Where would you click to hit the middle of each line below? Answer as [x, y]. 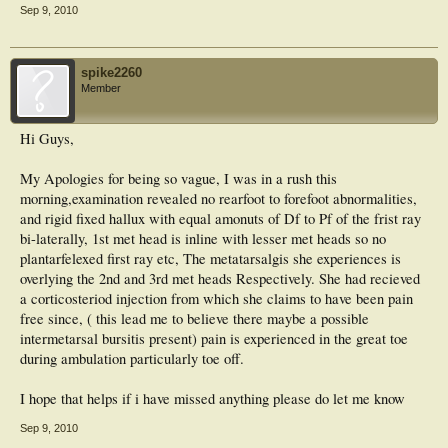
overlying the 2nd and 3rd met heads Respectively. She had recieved [220, 278]
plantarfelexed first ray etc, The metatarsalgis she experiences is [210, 258]
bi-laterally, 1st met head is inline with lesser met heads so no [203, 238]
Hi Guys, [47, 138]
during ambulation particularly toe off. [132, 358]
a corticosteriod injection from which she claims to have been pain [216, 298]
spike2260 [111, 72]
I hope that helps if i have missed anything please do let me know [212, 398]
